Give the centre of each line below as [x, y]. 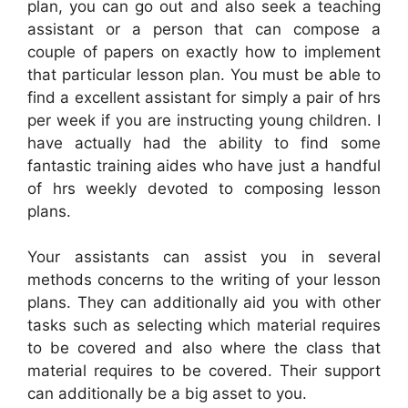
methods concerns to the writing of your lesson [204, 280]
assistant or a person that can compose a [204, 29]
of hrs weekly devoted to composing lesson [204, 188]
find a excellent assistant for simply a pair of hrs [204, 97]
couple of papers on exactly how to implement [204, 51]
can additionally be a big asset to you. [167, 394]
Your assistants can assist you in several [204, 257]
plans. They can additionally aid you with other [204, 303]
